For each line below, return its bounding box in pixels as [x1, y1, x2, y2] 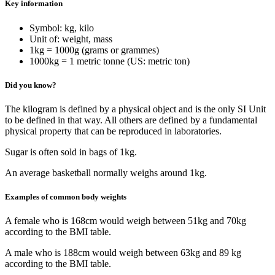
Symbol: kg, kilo [29, 22, 94, 33]
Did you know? [5, 80, 56, 90]
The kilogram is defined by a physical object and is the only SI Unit [5, 104, 266, 114]
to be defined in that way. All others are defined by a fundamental [5, 115, 257, 125]
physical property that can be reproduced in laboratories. [5, 126, 222, 136]
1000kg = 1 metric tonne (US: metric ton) [29, 55, 190, 66]
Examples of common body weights [5, 192, 126, 202]
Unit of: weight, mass [29, 33, 112, 44]
